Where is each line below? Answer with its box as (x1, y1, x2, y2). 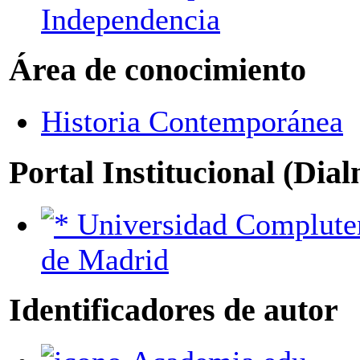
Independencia (41, 2, 220, 36)
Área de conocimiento (9, 52, 306, 88)
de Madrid (41, 242, 169, 276)
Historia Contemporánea (41, 104, 343, 139)
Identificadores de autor (9, 292, 338, 329)
